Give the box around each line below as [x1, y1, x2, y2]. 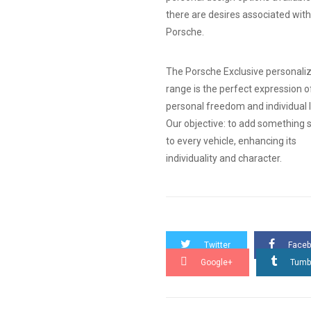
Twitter [204, 240, 230, 250]
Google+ [201, 258, 233, 267]
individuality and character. [166, 153, 282, 164]
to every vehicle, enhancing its [166, 135, 296, 146]
